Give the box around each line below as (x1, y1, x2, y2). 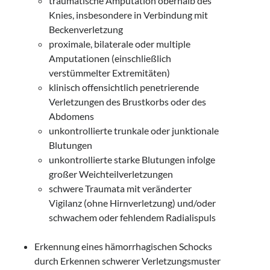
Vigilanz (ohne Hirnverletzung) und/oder (49, 197, 216, 209)
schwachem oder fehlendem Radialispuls (49, 212, 216, 223)
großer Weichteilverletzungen (49, 168, 174, 180)
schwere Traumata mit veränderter (49, 183, 192, 194)
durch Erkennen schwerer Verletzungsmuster (34, 255, 221, 266)
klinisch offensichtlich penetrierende (49, 81, 199, 93)
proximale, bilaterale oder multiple (49, 38, 191, 49)
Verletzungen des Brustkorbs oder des (49, 96, 207, 107)
